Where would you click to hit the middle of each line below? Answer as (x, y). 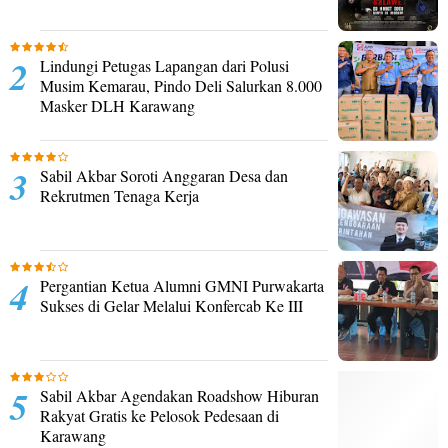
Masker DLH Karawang (117, 105)
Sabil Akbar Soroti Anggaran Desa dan (164, 175)
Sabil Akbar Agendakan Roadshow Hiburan (179, 395)
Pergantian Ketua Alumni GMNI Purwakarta (182, 285)
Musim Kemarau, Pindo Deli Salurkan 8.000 (181, 85)
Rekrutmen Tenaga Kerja (119, 195)
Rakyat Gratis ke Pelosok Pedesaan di (159, 415)
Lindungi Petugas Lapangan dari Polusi (164, 65)
